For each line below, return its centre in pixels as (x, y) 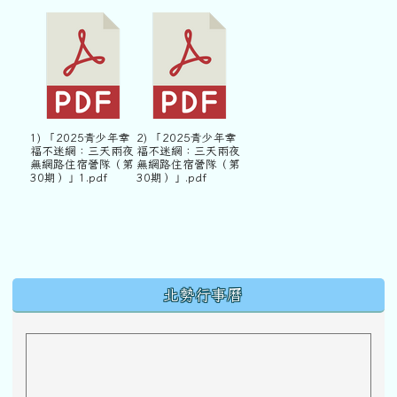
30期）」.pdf (171, 178)
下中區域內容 (78, 290)
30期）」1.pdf (69, 178)
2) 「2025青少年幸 (187, 138)
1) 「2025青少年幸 (80, 138)
